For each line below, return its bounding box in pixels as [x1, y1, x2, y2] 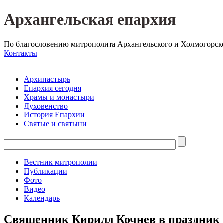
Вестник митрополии [24, 157, 97, 166]
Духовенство [24, 101, 68, 110]
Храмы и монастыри [24, 92, 94, 101]
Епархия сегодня [24, 83, 81, 92]
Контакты [4, 48, 37, 57]
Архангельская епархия [4, 10, 176, 29]
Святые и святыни [24, 119, 87, 128]
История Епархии [24, 110, 85, 119]
